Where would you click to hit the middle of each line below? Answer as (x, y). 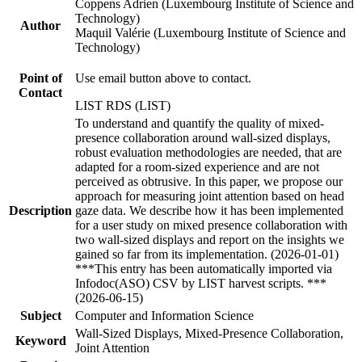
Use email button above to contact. (163, 78)
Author (40, 25)
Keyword (40, 340)
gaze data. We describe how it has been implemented (209, 210)
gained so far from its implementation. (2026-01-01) (207, 254)
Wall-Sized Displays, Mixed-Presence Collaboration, (209, 333)
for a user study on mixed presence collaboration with (211, 225)
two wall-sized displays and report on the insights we (210, 239)
